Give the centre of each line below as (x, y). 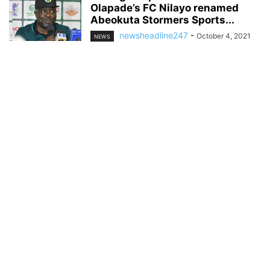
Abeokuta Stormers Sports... (162, 20)
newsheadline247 (154, 35)
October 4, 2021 (224, 36)
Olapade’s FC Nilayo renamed (165, 8)
